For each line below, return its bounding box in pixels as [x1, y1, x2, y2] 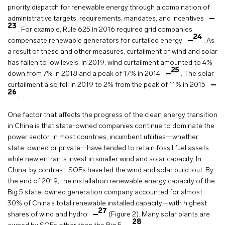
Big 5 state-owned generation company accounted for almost [8, 188, 202, 196]
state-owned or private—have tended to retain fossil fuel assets [8, 144, 209, 152]
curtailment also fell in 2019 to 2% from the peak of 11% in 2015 [8, 81, 207, 89]
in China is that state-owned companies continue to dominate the [8, 122, 214, 130]
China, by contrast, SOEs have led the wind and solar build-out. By [8, 166, 213, 174]
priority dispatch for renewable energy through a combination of [8, 4, 210, 12]
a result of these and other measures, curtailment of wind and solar [8, 48, 217, 56]
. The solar [181, 70, 214, 78]
